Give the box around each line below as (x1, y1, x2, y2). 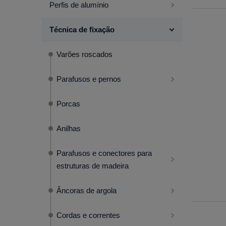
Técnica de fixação (49, 25, 115, 34)
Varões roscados (56, 50, 112, 59)
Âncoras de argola (56, 186, 117, 195)
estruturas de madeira (56, 161, 129, 171)
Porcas (56, 99, 80, 108)
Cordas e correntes (56, 211, 120, 220)
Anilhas (56, 124, 81, 133)
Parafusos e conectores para (56, 149, 152, 158)
